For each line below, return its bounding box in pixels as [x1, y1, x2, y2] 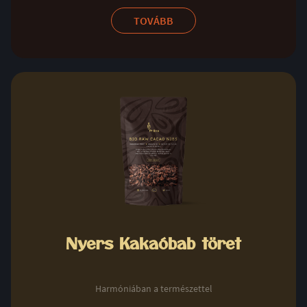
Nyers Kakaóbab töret [66, 236, 241, 251]
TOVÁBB [134, 13, 173, 27]
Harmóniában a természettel [95, 282, 212, 295]
